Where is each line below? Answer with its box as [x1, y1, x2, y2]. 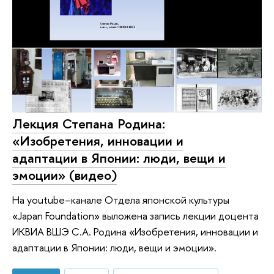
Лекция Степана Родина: [12, 114, 165, 133]
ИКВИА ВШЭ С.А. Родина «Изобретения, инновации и [12, 224, 258, 239]
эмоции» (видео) [12, 165, 117, 184]
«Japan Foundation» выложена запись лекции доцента [12, 208, 259, 223]
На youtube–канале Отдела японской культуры [12, 192, 229, 207]
